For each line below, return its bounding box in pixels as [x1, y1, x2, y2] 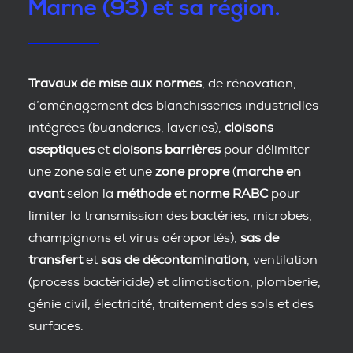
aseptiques [28, 143, 95, 156]
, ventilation [247, 254, 318, 266]
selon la [64, 188, 117, 200]
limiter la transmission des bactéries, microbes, [28, 210, 312, 222]
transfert [28, 254, 83, 266]
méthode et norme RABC [117, 188, 268, 200]
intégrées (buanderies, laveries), [28, 121, 225, 134]
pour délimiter [221, 143, 310, 156]
